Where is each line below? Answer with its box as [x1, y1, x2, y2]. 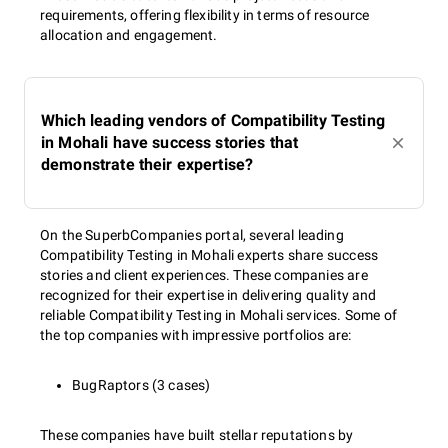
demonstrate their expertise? [41, 155, 254, 174]
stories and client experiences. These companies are [40, 267, 368, 283]
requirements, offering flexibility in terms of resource [40, 7, 370, 23]
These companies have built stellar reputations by [40, 427, 354, 443]
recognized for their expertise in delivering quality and [40, 287, 377, 303]
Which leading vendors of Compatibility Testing [41, 111, 385, 130]
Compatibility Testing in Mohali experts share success [40, 247, 379, 263]
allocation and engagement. [40, 27, 218, 43]
